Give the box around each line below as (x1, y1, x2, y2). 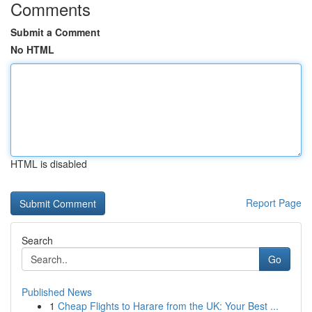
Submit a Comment (10, 25, 100, 39)
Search (22, 233, 53, 247)
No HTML (10, 42, 54, 56)
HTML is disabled (10, 157, 87, 171)
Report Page (246, 196, 302, 210)
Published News (22, 285, 92, 299)
